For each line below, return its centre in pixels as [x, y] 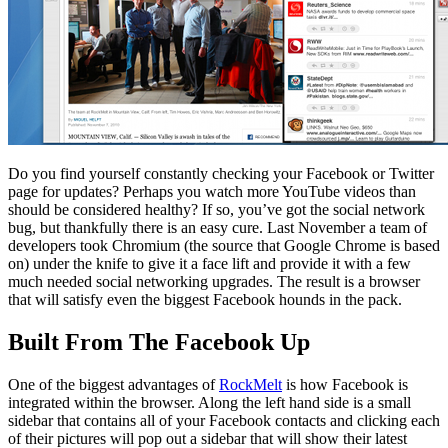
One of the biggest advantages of [113, 384]
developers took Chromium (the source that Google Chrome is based [224, 245]
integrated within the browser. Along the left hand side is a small [209, 402]
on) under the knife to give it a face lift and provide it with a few [209, 263]
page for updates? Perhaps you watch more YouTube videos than [212, 191]
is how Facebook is [345, 384]
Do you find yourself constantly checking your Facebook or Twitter [221, 173]
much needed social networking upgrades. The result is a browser [214, 281]
